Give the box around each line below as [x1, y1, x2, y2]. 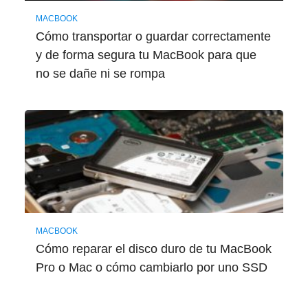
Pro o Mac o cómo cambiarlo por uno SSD [35, 261, 267, 275]
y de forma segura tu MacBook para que [35, 47, 256, 62]
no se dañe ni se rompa [35, 66, 165, 80]
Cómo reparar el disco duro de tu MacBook [35, 242, 272, 256]
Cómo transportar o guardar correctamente [35, 29, 271, 43]
